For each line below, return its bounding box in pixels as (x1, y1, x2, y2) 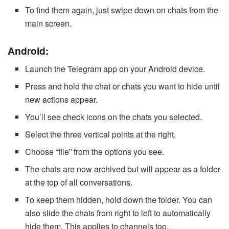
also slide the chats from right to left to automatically (25, 207, 211, 219)
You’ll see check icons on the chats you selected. (25, 111, 202, 123)
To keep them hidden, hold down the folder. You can (25, 194, 213, 206)
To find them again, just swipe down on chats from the (25, 4, 219, 16)
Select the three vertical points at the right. (25, 128, 176, 141)
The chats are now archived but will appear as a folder (25, 163, 221, 175)
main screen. (25, 17, 72, 30)
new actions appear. (25, 94, 98, 106)
